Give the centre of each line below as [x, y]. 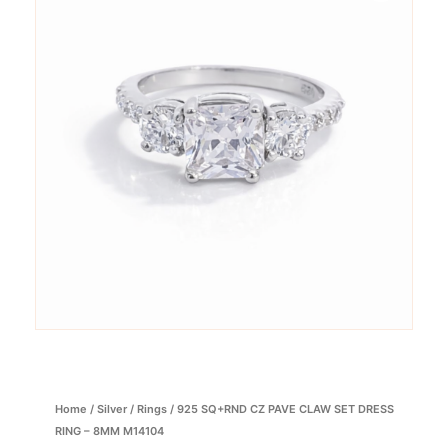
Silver [112, 408]
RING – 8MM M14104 [109, 430]
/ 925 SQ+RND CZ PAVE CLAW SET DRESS [280, 408]
